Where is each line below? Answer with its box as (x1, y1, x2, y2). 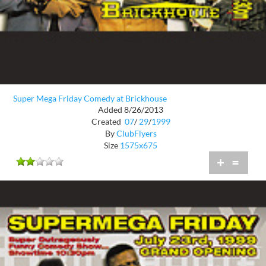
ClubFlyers (116, 128, 157, 138)
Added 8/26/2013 (98, 104, 163, 115)
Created (91, 116, 123, 126)
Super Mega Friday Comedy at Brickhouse (13, 93, 167, 104)
